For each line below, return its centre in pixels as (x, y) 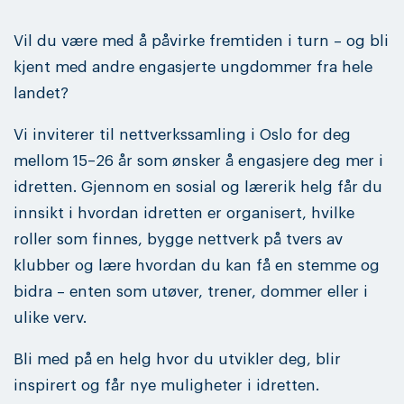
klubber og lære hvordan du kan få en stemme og (197, 266)
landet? (41, 93)
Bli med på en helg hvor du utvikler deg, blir (177, 360)
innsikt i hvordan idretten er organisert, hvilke (184, 214)
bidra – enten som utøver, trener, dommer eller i (191, 292)
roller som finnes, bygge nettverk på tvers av (178, 240)
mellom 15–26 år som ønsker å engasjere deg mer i (198, 161)
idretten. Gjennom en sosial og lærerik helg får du (198, 188)
